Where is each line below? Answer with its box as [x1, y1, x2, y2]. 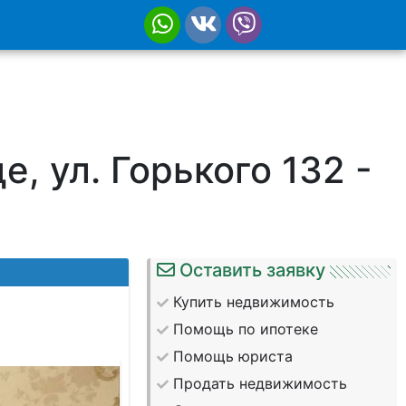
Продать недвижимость [173, 374, 348, 392]
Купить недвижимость [173, 293, 335, 311]
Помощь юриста [173, 347, 294, 365]
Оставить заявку [179, 259, 326, 281]
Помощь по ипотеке [173, 320, 319, 338]
